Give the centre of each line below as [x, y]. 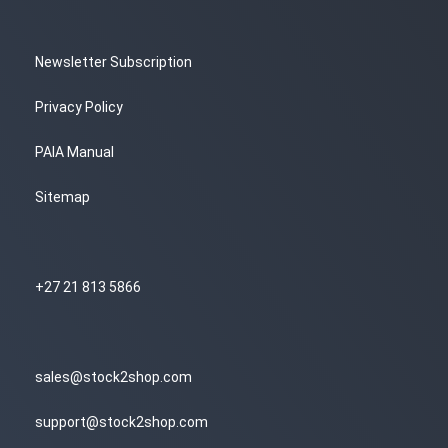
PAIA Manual [74, 152]
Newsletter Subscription [113, 62]
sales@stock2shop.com [113, 377]
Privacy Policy [79, 107]
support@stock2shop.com [121, 422]
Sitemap [62, 197]
